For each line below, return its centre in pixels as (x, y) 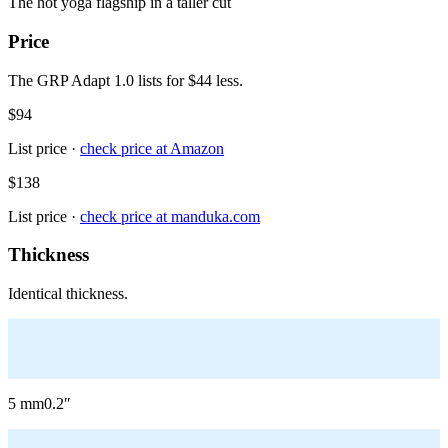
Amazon (197, 148)
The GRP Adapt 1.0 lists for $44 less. (125, 80)
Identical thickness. (68, 294)
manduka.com (215, 216)
